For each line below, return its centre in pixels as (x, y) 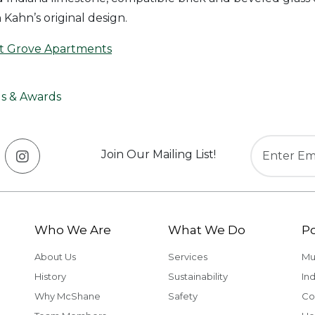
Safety (183, 296)
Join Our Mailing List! (159, 154)
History (50, 276)
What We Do (207, 230)
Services (188, 257)
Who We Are (73, 230)
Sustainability (198, 276)
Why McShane (67, 296)
